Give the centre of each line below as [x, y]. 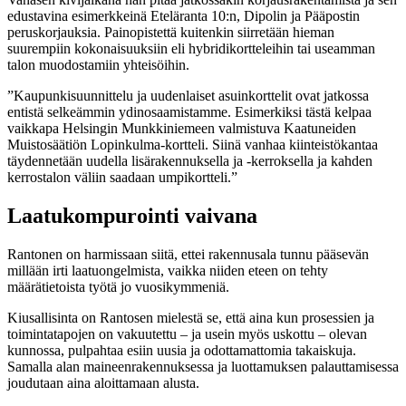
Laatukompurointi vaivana [132, 215]
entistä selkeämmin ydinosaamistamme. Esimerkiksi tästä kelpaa [189, 111]
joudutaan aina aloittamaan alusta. [103, 382]
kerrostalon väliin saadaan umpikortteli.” [122, 177]
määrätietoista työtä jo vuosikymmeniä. [118, 286]
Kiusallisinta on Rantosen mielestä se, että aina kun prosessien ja [191, 317]
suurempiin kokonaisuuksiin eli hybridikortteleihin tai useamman [191, 48]
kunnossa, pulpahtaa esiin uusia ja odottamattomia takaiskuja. [182, 350]
